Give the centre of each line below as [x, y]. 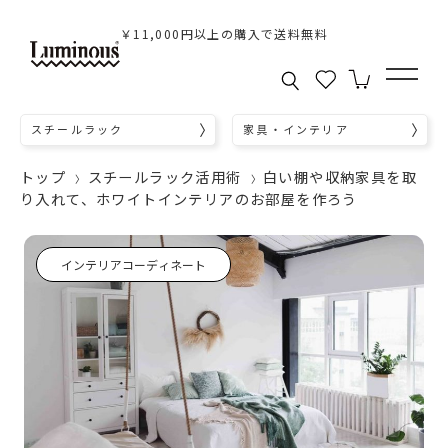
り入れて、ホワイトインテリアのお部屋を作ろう [189, 198]
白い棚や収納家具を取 [340, 176]
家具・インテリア [296, 129]
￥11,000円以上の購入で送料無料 [224, 33]
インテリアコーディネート [133, 264]
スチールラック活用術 [164, 176]
